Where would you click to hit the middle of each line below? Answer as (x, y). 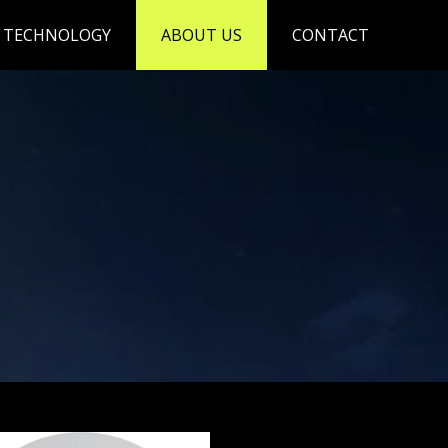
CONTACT (331, 35)
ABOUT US (202, 35)
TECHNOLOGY (57, 35)
